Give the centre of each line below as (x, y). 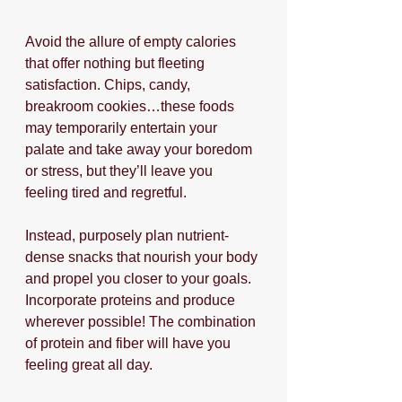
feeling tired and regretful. (108, 193)
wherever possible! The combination (142, 322)
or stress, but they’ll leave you (121, 171)
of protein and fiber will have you (130, 344)
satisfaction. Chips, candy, (109, 85)
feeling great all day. (89, 365)
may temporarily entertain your (123, 128)
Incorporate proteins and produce (132, 301)
